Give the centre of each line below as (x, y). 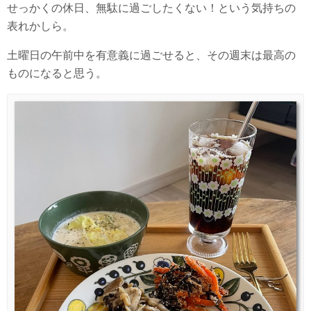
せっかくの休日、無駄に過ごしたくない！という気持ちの (151, 8)
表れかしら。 (40, 26)
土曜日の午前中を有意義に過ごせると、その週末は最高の (151, 56)
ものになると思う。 (57, 74)
